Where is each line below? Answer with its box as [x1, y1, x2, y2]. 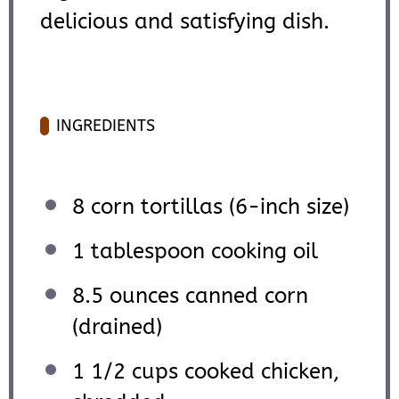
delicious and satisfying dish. [40, 9, 330, 35]
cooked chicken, [178, 359, 339, 385]
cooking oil [205, 239, 318, 265]
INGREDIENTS [56, 116, 155, 136]
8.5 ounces [72, 283, 179, 309]
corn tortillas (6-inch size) [85, 194, 349, 220]
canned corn [179, 283, 308, 309]
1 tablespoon [72, 239, 205, 265]
